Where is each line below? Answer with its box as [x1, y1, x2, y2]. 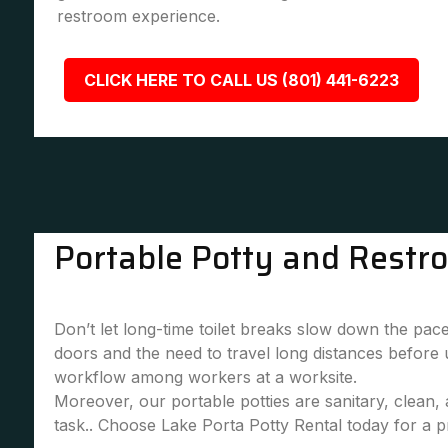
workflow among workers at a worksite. [53, 367, 357, 387]
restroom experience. [56, 6, 220, 26]
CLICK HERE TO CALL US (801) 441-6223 [83, 70, 399, 90]
